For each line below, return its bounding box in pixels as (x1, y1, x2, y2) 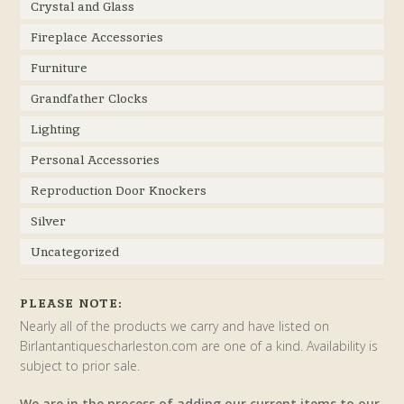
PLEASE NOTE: (20, 295, 123, 312)
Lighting (31, 121, 81, 138)
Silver (31, 213, 67, 230)
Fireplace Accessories (31, 29, 164, 46)
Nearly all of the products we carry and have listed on (20, 317, 330, 335)
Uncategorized (31, 243, 120, 261)
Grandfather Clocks (31, 90, 149, 107)
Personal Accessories (31, 151, 161, 169)
